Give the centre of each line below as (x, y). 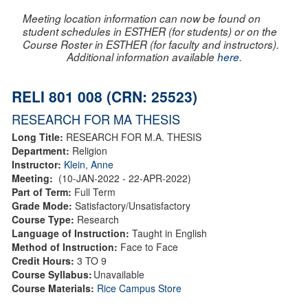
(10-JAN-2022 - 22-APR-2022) (125, 178)
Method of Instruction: (66, 246)
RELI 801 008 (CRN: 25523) (104, 96)
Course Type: (44, 219)
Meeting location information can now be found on (142, 18)
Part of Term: (43, 191)
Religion (90, 150)
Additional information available (142, 56)
